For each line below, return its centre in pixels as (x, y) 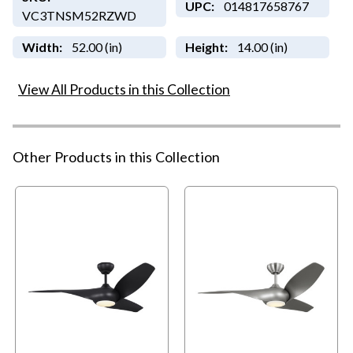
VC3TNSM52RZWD (79, 16)
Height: (206, 47)
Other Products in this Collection (117, 157)
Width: (42, 47)
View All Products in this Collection (124, 90)
